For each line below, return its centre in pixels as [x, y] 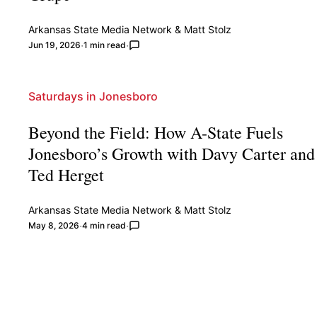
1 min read [105, 45]
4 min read [104, 225]
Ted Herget [67, 174]
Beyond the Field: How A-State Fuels [156, 132]
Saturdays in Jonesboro [93, 96]
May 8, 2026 [54, 225]
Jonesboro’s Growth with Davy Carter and [172, 153]
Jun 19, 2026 [55, 45]
